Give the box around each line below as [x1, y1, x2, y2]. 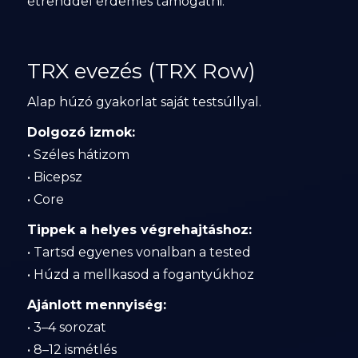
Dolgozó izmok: [26, 125, 135, 140]
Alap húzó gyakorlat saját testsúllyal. [26, 94, 261, 109]
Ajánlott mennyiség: [26, 297, 166, 312]
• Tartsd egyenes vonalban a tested [26, 245, 251, 260]
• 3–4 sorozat [26, 320, 106, 335]
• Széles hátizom [26, 147, 129, 162]
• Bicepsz [26, 169, 82, 185]
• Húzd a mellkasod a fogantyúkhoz [26, 267, 254, 282]
